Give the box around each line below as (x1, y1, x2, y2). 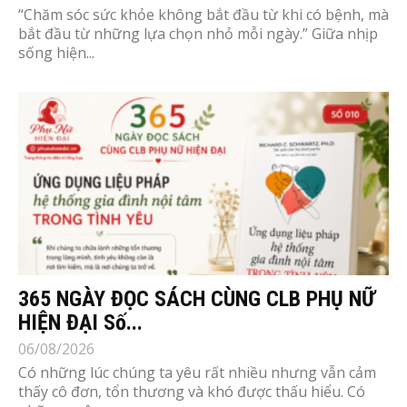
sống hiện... (18, 43, 94, 64)
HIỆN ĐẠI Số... (18, 309, 143, 335)
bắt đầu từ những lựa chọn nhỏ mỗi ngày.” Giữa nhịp (18, 24, 378, 45)
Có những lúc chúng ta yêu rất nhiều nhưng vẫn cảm (18, 362, 376, 382)
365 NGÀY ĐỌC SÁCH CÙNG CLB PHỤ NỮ (18, 285, 375, 312)
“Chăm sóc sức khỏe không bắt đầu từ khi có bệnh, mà (18, 5, 389, 25)
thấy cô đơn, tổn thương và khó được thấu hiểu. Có (18, 381, 365, 402)
